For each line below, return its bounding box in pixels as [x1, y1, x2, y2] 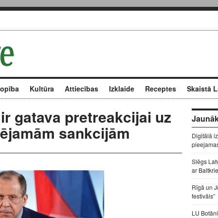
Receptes [145, 84, 176, 93]
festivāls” [192, 192, 215, 200]
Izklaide [109, 84, 134, 93]
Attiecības [65, 84, 98, 93]
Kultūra [30, 84, 54, 93]
